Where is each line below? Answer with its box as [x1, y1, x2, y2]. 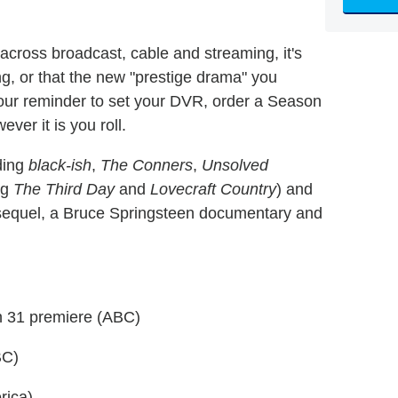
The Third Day [13, 180, 115, 199]
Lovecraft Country [150, 180, 276, 199]
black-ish [28, 156, 92, 175]
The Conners [100, 156, 193, 175]
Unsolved [202, 156, 268, 175]
